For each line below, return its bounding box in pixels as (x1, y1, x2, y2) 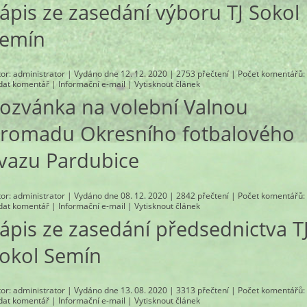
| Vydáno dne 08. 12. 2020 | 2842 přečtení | (65, 190, 238, 201)
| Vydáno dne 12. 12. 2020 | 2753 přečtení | (65, 69, 238, 79)
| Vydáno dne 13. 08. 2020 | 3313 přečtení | (65, 285, 238, 296)
